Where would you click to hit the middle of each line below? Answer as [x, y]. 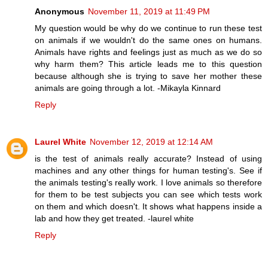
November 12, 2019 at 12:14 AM [151, 141]
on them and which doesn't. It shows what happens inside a [148, 206]
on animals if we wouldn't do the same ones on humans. [148, 40]
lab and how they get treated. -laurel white [114, 218]
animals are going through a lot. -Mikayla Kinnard [128, 88]
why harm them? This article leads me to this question [148, 64]
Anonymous [60, 11]
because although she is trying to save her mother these [148, 76]
